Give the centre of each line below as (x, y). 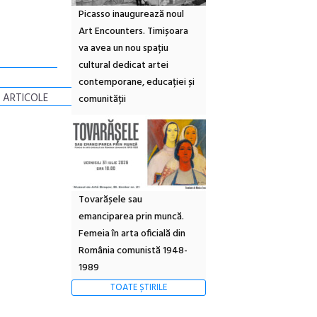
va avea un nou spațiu (123, 49)
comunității (102, 100)
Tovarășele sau (110, 200)
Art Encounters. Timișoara (133, 32)
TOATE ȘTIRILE (139, 288)
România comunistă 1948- (133, 251)
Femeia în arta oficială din (132, 234)
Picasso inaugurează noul (131, 15)
